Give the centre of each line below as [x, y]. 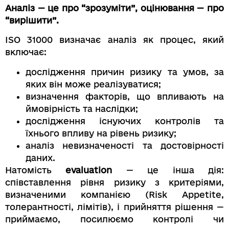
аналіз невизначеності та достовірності [125, 145]
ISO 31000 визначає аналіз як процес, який [114, 40]
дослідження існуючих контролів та [125, 121]
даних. [40, 157]
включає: [26, 52]
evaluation [89, 170]
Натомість [36, 170]
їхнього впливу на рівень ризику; [101, 133]
